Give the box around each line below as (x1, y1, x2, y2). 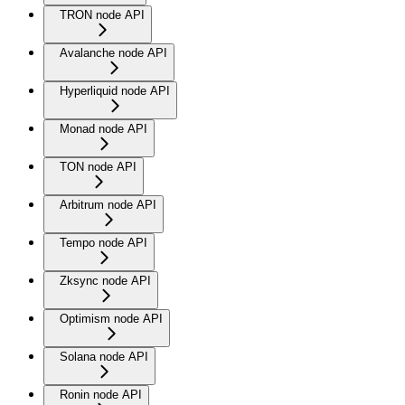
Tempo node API (60, 235, 147, 250)
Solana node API (60, 349, 148, 363)
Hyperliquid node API (60, 83, 170, 98)
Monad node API (60, 121, 147, 136)
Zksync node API (60, 273, 151, 287)
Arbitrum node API (60, 197, 156, 212)
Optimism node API (60, 311, 163, 325)
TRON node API (60, 7, 145, 22)
